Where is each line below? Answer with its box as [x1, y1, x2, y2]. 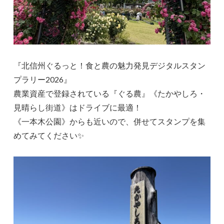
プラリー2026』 [13, 74, 72, 84]
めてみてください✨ [13, 130, 84, 140]
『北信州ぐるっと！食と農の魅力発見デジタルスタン [13, 60, 206, 70]
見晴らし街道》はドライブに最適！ [13, 102, 142, 112]
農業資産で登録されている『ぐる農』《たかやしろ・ [13, 88, 206, 98]
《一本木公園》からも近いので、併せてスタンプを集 [13, 116, 206, 126]
